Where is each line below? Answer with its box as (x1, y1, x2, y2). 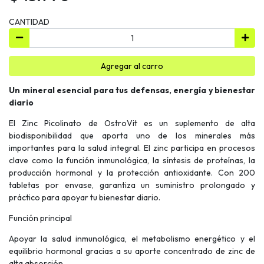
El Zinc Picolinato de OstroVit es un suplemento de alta (9, 117, 255, 128)
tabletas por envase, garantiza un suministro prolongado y (9, 179, 255, 190)
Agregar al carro (101, 60, 163, 71)
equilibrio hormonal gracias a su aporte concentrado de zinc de (9, 245, 255, 256)
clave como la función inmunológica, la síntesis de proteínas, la (9, 154, 255, 166)
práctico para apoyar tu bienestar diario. (9, 192, 160, 203)
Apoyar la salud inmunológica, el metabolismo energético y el (9, 233, 255, 244)
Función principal (9, 212, 72, 223)
